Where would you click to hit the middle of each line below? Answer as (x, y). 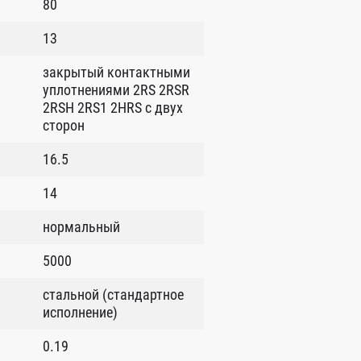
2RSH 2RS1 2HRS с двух (112, 108)
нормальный (81, 227)
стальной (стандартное (113, 295)
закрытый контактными (116, 73)
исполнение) (80, 313)
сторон (63, 126)
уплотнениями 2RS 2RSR (116, 90)
